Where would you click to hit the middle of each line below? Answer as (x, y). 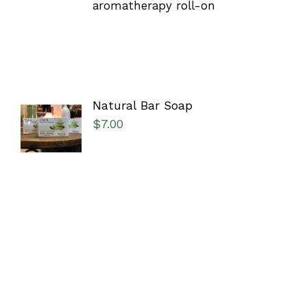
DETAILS (49, 152)
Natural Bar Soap (142, 106)
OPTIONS (51, 126)
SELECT (51, 111)
